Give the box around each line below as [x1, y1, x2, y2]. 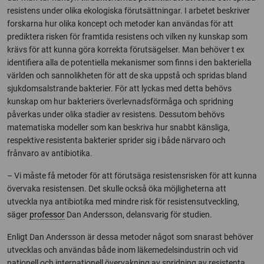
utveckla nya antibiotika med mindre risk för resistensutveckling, [7, 197, 239, 206]
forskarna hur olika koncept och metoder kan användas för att [7, 19, 233, 28]
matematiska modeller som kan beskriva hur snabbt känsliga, [7, 123, 230, 132]
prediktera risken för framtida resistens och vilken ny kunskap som [7, 32, 247, 41]
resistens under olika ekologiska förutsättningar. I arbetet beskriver [7, 6, 250, 15]
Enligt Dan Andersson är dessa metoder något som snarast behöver [7, 232, 253, 242]
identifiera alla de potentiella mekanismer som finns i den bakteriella [7, 58, 252, 67]
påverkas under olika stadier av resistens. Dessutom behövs [7, 110, 225, 119]
